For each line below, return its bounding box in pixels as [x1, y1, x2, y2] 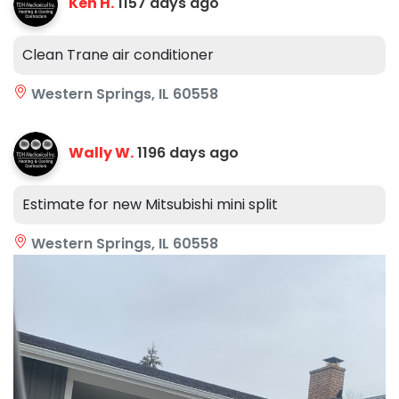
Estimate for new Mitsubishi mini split [22, 193, 278, 215]
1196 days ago [137, 142, 239, 163]
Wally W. [69, 142, 134, 163]
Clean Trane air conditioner [22, 44, 214, 65]
